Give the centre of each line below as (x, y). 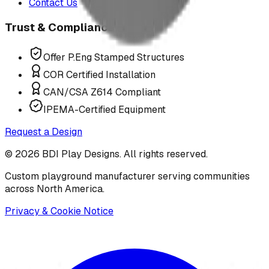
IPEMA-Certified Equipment (104, 109)
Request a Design (44, 131)
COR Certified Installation (99, 74)
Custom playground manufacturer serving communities (127, 176)
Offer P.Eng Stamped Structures (114, 57)
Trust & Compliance (60, 28)
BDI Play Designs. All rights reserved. (124, 154)
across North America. (55, 189)
